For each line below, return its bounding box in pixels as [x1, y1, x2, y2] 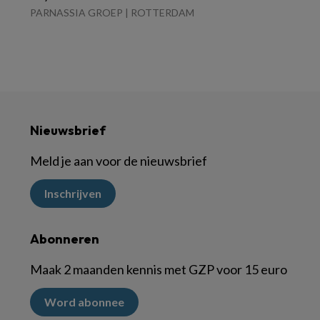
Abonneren [30, 231, 99, 248]
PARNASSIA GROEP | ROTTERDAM [30, 6, 194, 19]
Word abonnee [44, 295, 124, 309]
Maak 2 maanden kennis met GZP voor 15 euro [30, 261, 287, 278]
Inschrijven [44, 186, 101, 201]
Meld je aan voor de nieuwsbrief [30, 153, 207, 169]
